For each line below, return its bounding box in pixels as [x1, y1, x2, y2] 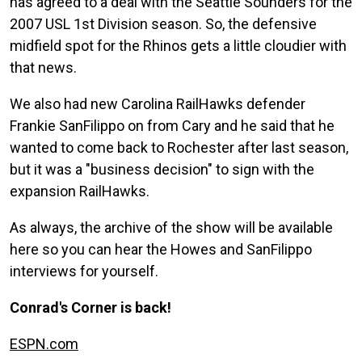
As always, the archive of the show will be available [10, 218, 333, 236]
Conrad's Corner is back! [10, 298, 171, 316]
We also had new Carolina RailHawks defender [10, 95, 305, 112]
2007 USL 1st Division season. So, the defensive [10, 15, 317, 32]
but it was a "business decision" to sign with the [10, 160, 314, 178]
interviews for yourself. [10, 262, 158, 280]
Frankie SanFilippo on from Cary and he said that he [10, 116, 335, 134]
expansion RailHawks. [10, 182, 149, 200]
